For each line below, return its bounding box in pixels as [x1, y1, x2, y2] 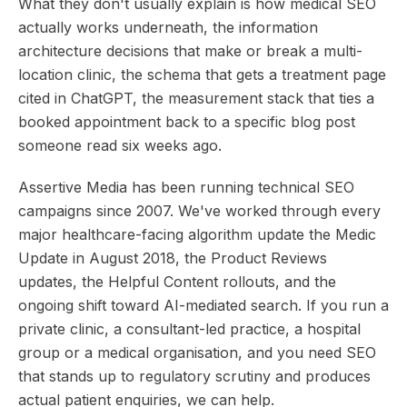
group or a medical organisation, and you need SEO [18, 343, 376, 362]
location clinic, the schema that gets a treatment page [18, 65, 386, 84]
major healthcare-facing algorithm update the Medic [18, 225, 376, 243]
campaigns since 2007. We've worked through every [18, 202, 381, 220]
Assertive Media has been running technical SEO [18, 178, 354, 196]
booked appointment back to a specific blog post [18, 113, 355, 131]
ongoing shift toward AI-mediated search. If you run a [18, 296, 389, 314]
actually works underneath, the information [18, 18, 318, 36]
